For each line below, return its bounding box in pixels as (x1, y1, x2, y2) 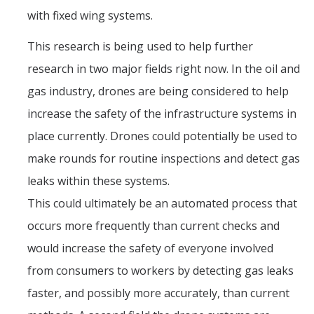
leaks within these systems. (27, 173, 170, 189)
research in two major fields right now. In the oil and (27, 61, 300, 76)
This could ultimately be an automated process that (27, 196, 297, 211)
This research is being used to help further (27, 39, 253, 54)
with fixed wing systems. (27, 8, 153, 23)
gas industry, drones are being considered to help (27, 83, 289, 99)
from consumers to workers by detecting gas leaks (27, 263, 294, 278)
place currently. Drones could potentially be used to (27, 128, 297, 144)
